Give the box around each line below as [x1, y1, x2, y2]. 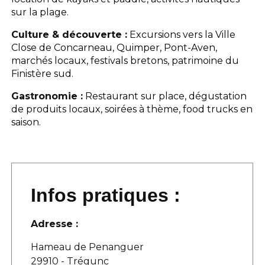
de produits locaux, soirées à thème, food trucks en [11, 103, 253, 115]
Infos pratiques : [31, 184, 181, 206]
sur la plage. [11, 6, 69, 18]
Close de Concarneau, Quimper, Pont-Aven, [11, 41, 218, 53]
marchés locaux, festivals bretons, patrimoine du [11, 54, 240, 66]
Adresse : [31, 218, 79, 230]
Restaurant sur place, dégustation [83, 90, 247, 102]
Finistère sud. [11, 67, 74, 79]
